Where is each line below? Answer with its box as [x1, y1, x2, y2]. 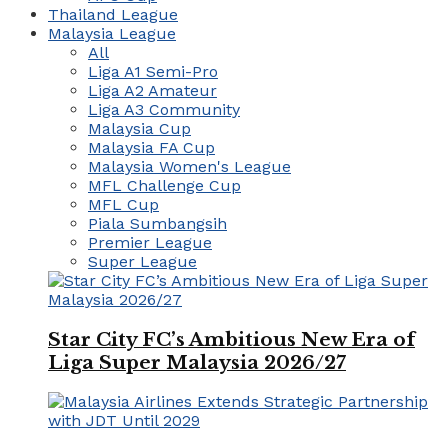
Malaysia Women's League [88, 156, 291, 176]
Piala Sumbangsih [88, 213, 227, 233]
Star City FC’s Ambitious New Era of [48, 327, 415, 351]
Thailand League [48, 4, 178, 24]
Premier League [88, 232, 212, 252]
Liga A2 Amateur [88, 80, 217, 100]
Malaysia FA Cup [88, 137, 215, 157]
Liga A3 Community [88, 99, 240, 119]
